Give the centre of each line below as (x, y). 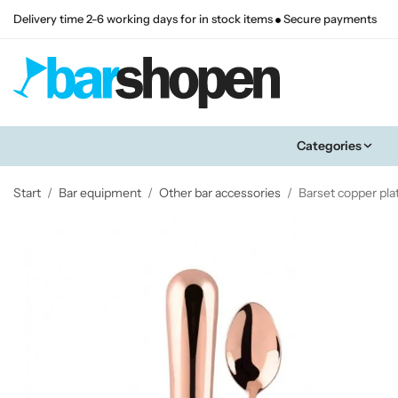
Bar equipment (100, 192)
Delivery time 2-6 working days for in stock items (144, 19)
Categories (329, 145)
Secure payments (329, 19)
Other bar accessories (220, 192)
